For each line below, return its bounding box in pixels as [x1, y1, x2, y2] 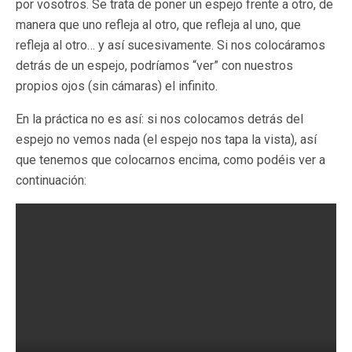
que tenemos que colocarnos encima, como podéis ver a [16, 152, 325, 167]
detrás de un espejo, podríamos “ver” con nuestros [16, 58, 293, 73]
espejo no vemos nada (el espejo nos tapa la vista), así [16, 132, 317, 147]
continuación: [16, 173, 86, 188]
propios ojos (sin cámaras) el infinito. [16, 79, 218, 93]
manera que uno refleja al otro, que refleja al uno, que [16, 17, 301, 32]
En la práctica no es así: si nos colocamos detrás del [16, 112, 303, 126]
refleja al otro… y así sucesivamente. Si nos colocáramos [16, 38, 325, 53]
